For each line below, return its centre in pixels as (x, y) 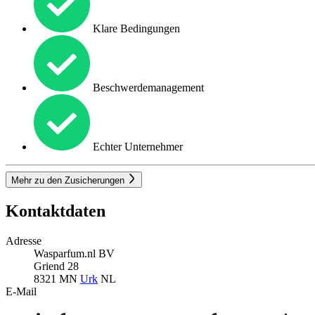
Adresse (24, 240)
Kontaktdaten (56, 211)
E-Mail (21, 291)
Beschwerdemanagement (147, 88)
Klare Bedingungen (135, 29)
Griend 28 (56, 266)
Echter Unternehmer (136, 147)
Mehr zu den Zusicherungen (69, 180)
